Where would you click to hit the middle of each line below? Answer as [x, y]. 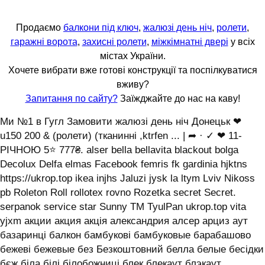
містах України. [132, 56]
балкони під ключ [101, 28]
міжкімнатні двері [190, 42]
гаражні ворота [44, 42]
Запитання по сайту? [71, 99]
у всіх [241, 42]
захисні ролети [114, 42]
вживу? [132, 85]
